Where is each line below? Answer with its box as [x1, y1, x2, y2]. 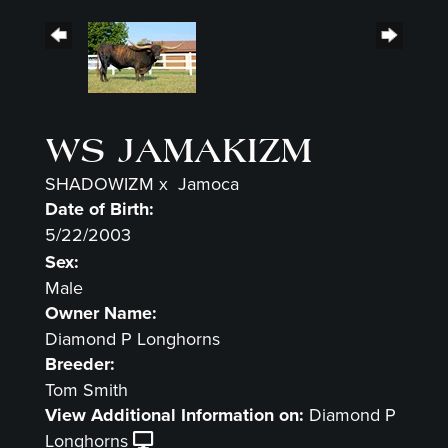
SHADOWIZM [45, 171, 154, 197]
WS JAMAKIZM [45, 130, 312, 173]
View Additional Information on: [45, 402, 304, 429]
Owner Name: [45, 300, 157, 327]
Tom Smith [45, 377, 128, 403]
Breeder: [45, 351, 115, 378]
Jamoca [178, 171, 239, 197]
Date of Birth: [45, 196, 154, 223]
